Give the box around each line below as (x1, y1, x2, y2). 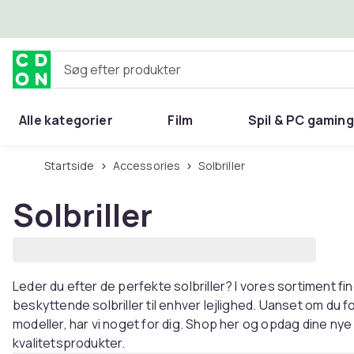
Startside (51, 158, 95, 173)
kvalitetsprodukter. (13, 334, 126, 352)
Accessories (119, 158, 181, 173)
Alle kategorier (19, 111, 113, 129)
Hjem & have (19, 149, 97, 167)
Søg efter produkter (51, 66, 168, 85)
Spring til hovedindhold (32, 9, 180, 27)
